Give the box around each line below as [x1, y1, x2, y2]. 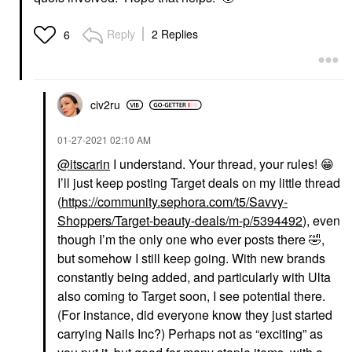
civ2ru [90, 97, 120, 113]
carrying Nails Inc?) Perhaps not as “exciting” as [57, 324, 323, 343]
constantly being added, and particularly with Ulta [57, 268, 331, 287]
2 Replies [152, 26, 198, 42]
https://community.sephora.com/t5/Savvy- [61, 192, 288, 211]
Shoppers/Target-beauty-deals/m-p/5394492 [57, 211, 302, 230]
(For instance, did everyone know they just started [57, 306, 332, 324]
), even [302, 211, 340, 230]
